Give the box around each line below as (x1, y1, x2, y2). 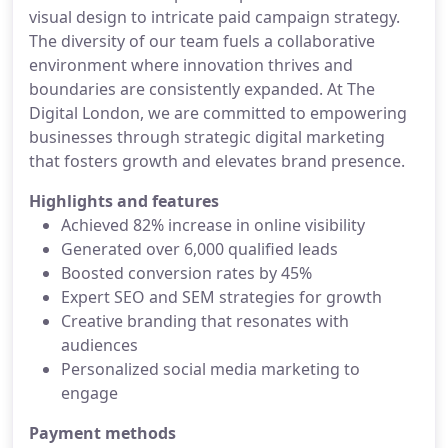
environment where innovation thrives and (29, 54, 353, 76)
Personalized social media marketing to (61, 358, 360, 380)
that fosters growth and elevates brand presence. (29, 150, 405, 172)
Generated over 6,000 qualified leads (61, 238, 338, 260)
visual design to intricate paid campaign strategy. (29, 6, 400, 28)
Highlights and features (29, 190, 219, 212)
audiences (61, 334, 138, 356)
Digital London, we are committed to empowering (29, 102, 407, 124)
